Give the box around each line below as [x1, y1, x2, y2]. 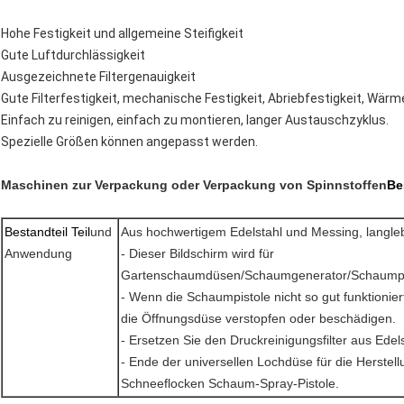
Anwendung [5, 246, 72, 262]
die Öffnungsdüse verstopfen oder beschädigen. [121, 311, 396, 326]
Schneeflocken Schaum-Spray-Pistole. [121, 376, 339, 391]
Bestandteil [5, 225, 68, 240]
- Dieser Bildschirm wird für [121, 246, 274, 262]
